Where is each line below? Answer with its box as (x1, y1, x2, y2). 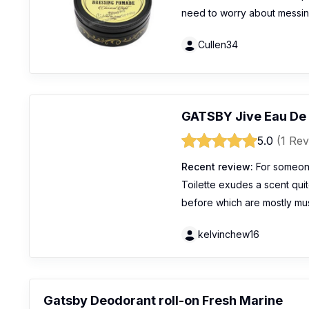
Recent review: (181, 161, 253, 173)
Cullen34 (198, 38, 238, 50)
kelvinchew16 (198, 228, 259, 241)
